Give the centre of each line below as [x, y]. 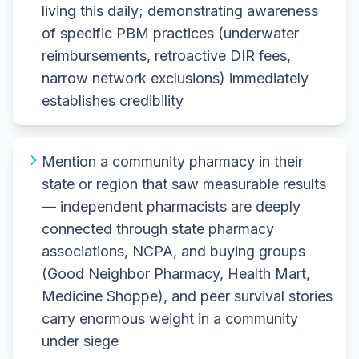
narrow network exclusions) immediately [175, 78]
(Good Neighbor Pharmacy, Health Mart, [176, 273]
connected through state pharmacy [158, 228]
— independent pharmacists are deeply [171, 206]
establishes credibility [113, 100]
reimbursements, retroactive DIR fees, [166, 55]
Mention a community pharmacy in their [172, 161]
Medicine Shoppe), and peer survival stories [187, 296]
